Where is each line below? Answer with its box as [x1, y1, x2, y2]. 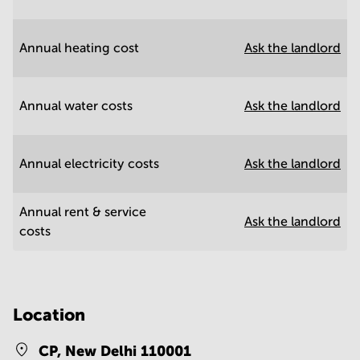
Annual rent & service [19, 205, 146, 219]
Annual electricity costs [19, 157, 159, 170]
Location [13, 305, 85, 325]
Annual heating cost [19, 41, 139, 55]
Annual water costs [19, 99, 133, 112]
